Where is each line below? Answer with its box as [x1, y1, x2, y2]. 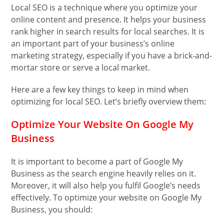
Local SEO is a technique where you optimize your [11, 2, 198, 13]
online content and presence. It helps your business [11, 14, 206, 25]
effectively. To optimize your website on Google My [11, 192, 202, 203]
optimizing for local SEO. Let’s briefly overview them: [11, 96, 208, 107]
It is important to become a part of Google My [11, 156, 183, 167]
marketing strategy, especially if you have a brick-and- [11, 50, 212, 61]
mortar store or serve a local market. [11, 62, 150, 73]
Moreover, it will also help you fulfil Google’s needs [11, 180, 201, 191]
